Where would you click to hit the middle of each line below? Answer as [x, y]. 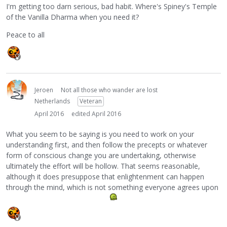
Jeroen [44, 90]
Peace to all [25, 34]
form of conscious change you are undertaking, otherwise [101, 156]
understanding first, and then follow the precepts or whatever [107, 145]
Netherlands [52, 101]
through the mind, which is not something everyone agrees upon [112, 187]
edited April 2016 [96, 113]
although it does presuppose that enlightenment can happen [105, 177]
